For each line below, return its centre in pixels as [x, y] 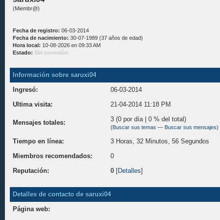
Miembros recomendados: [53, 156]
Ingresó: [25, 90]
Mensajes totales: [39, 123]
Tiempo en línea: [38, 141]
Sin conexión [51, 53]
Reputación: [31, 171]
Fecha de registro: [36, 30]
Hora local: [27, 45]
